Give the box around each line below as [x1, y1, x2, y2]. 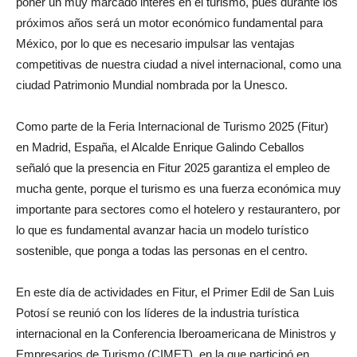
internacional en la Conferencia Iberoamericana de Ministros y [16, 327, 336, 341]
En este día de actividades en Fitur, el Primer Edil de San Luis [16, 285, 335, 300]
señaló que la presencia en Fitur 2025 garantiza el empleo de [16, 161, 330, 175]
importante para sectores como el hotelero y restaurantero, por [16, 202, 340, 217]
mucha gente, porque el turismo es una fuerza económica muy [16, 182, 341, 196]
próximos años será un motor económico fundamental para [16, 16, 323, 30]
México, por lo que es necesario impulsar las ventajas [16, 37, 295, 51]
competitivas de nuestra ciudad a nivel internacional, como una [16, 57, 341, 72]
